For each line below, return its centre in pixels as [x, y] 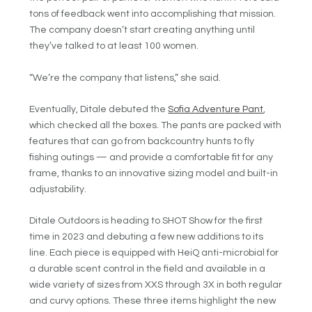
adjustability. [58, 190]
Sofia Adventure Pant [216, 110]
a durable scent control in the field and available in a [148, 269]
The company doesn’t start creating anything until [142, 30]
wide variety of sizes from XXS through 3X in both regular [156, 285]
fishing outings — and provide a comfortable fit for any [151, 158]
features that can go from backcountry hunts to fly [142, 142]
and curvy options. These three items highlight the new [153, 301]
